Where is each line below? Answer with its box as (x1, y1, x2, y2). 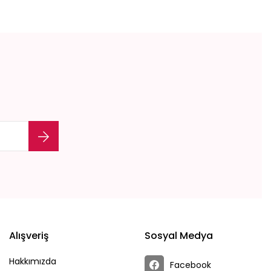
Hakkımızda (9, 255, 56, 267)
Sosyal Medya (145, 229, 213, 243)
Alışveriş (9, 229, 49, 243)
